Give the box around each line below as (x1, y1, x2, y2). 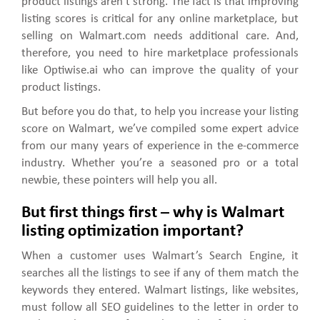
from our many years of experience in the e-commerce (21, 140, 299, 153)
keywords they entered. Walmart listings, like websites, (21, 284, 299, 297)
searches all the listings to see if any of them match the (21, 267, 299, 280)
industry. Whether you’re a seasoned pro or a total (21, 157, 299, 170)
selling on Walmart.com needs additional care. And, (21, 30, 299, 43)
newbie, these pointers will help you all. (21, 174, 217, 187)
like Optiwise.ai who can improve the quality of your (21, 64, 299, 77)
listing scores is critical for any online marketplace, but (21, 13, 299, 26)
